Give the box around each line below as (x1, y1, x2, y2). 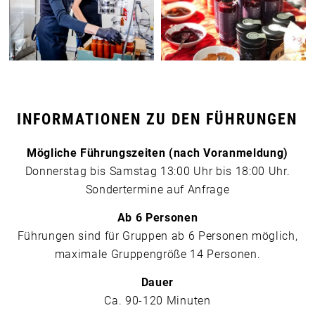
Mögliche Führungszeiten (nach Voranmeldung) (27, 146, 288, 160)
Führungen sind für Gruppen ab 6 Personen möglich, (17, 229, 298, 243)
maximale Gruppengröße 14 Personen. (54, 247, 261, 261)
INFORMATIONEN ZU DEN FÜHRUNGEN (17, 110, 298, 128)
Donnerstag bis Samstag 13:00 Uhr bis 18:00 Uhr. (25, 165, 290, 179)
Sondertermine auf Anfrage (85, 183, 230, 197)
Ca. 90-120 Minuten (104, 293, 211, 307)
